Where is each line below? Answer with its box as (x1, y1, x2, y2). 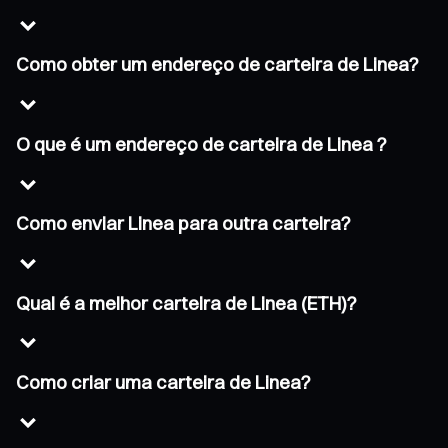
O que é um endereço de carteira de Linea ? (16, 132, 387, 156)
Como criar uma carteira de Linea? (16, 371, 311, 395)
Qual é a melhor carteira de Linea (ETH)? (16, 291, 357, 315)
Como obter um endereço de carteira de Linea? (16, 53, 419, 77)
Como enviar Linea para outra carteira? (16, 212, 351, 236)
